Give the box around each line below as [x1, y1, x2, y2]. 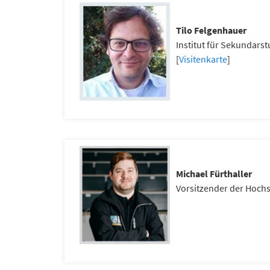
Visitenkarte [179, 53, 227, 65]
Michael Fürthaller [176, 168, 252, 180]
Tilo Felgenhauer [176, 24, 246, 36]
